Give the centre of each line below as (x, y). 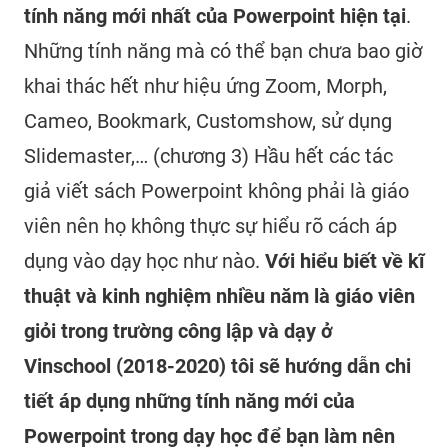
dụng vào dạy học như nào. (144, 261)
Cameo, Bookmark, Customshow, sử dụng (208, 121)
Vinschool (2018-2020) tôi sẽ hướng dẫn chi (217, 366)
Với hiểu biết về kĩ (344, 261)
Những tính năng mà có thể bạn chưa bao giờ (223, 51)
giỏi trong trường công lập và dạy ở (178, 331)
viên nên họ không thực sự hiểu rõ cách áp (210, 226)
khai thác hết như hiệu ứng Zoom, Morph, (205, 86)
